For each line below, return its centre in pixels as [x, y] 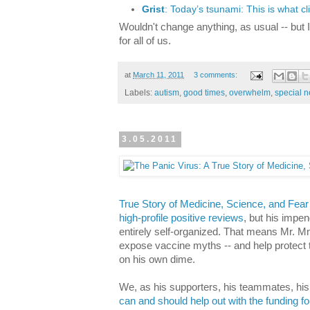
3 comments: [216, 75]
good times [204, 92]
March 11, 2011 [158, 75]
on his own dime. [157, 259]
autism [167, 92]
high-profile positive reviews [181, 218]
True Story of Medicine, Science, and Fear [214, 204]
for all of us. [145, 41]
